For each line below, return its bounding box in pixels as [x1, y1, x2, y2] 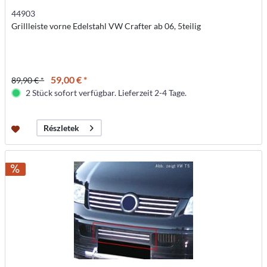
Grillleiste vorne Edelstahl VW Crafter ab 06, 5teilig [11, 21, 201, 32]
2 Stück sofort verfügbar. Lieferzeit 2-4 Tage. [26, 88, 187, 98]
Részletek [44, 123, 80, 133]
